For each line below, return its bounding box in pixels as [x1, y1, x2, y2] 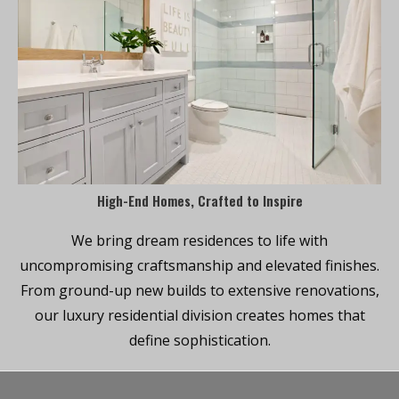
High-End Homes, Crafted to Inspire [96, 190, 303, 210]
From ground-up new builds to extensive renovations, [20, 280, 379, 300]
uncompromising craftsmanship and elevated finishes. [20, 255, 379, 275]
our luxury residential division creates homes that [34, 305, 365, 325]
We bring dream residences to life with [71, 230, 328, 250]
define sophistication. [128, 330, 271, 350]
